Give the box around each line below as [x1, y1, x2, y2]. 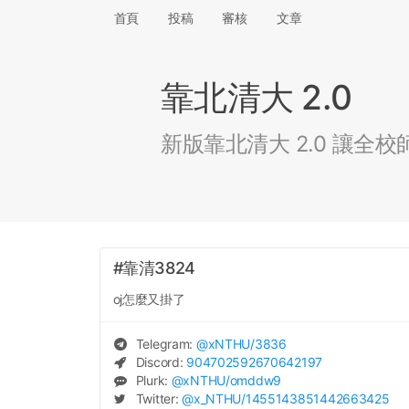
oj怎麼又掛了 [112, 290, 185, 307]
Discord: [131, 353, 187, 370]
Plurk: [131, 372, 172, 388]
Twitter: [131, 390, 183, 406]
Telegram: [131, 335, 196, 351]
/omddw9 [225, 372, 282, 388]
